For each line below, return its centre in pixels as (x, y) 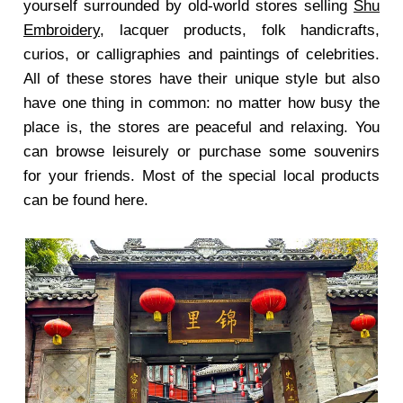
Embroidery (62, 30)
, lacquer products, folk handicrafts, (240, 30)
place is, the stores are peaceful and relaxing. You (201, 127)
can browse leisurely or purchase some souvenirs (201, 152)
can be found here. (86, 200)
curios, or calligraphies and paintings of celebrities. (201, 54)
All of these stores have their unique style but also (201, 79)
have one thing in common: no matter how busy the (201, 103)
